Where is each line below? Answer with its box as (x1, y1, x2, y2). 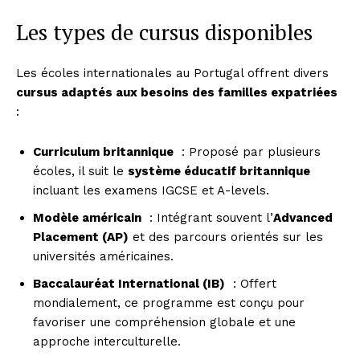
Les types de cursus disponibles (16, 17, 313, 47)
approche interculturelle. (33, 333, 181, 349)
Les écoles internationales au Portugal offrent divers (16, 65, 329, 80)
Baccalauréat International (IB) (33, 276, 225, 291)
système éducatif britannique (128, 163, 310, 178)
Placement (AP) (33, 229, 129, 244)
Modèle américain (33, 210, 141, 225)
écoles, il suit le (33, 163, 128, 178)
